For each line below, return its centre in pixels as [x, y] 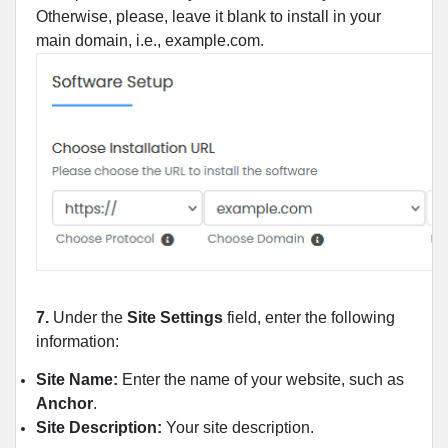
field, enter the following [309, 317]
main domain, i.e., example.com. [150, 40]
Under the [88, 317]
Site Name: [77, 379]
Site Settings [175, 317]
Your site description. [238, 427]
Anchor [64, 403]
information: [77, 341]
